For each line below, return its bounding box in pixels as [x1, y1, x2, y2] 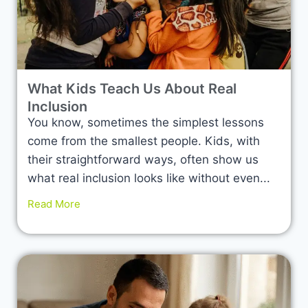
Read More [27, 197, 80, 210]
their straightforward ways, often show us [27, 153, 258, 166]
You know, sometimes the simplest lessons [27, 115, 264, 129]
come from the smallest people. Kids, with [27, 134, 260, 148]
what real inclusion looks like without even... [27, 171, 270, 185]
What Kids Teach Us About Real [27, 80, 236, 97]
